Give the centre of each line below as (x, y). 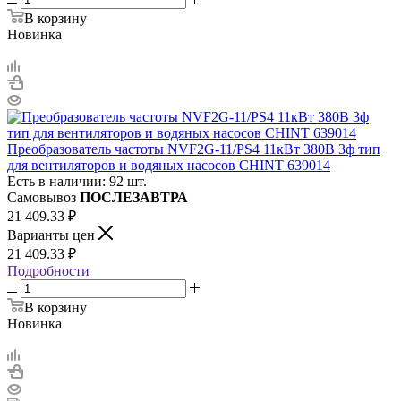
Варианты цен (53, 235)
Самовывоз (43, 197)
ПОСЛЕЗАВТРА (134, 197)
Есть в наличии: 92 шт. (77, 181)
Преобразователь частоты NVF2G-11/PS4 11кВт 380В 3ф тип (194, 149)
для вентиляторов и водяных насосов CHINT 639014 (169, 165)
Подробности (48, 270)
